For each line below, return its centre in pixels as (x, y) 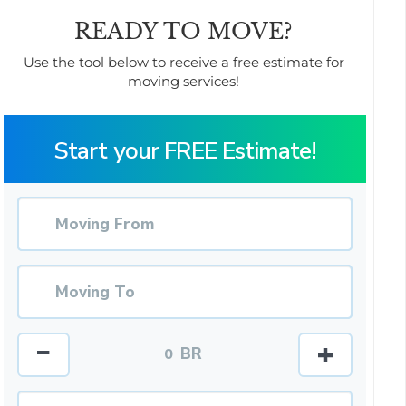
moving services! (184, 82)
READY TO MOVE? (184, 31)
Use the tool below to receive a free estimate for (184, 63)
